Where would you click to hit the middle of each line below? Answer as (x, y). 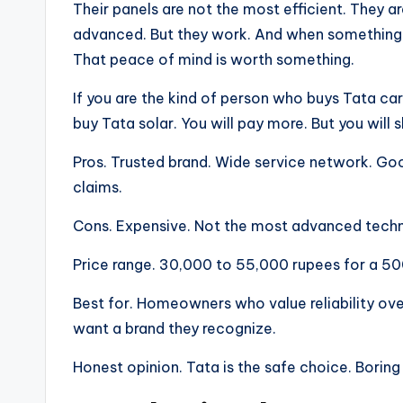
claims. (98, 187)
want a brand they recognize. (175, 328)
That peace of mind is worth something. (214, 59)
